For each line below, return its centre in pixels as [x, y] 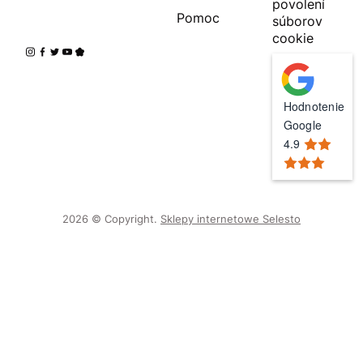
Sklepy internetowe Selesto [231, 218]
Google [303, 124]
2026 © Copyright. [110, 218]
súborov [297, 21]
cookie [293, 38]
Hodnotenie [314, 106]
